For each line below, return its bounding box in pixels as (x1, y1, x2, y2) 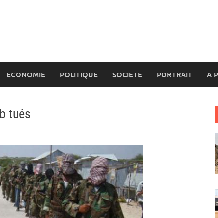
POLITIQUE (60, 70, 98, 79)
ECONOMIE (6, 70, 45, 79)
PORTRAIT (157, 70, 192, 79)
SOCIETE (112, 70, 142, 79)
